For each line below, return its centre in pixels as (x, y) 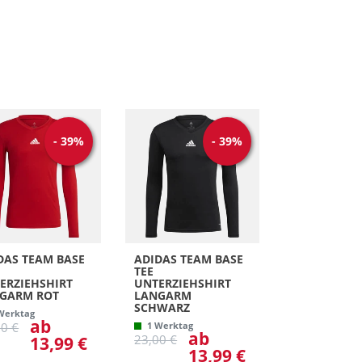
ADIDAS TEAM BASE (189, 259)
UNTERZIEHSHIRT (183, 283)
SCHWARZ (162, 307)
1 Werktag (170, 325)
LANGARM (163, 295)
